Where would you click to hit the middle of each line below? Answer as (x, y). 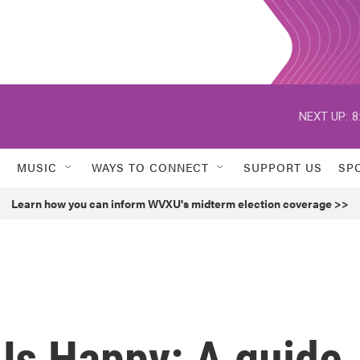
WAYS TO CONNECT (150, 167)
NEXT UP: (323, 116)
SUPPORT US (283, 167)
